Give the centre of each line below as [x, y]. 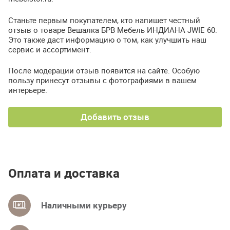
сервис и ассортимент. [50, 49]
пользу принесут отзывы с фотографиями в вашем [102, 80]
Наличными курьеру [84, 205]
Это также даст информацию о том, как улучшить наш [107, 39]
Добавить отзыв [115, 117]
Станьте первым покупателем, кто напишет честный [104, 20]
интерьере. [28, 90]
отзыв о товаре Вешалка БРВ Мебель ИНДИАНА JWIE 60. [113, 30]
